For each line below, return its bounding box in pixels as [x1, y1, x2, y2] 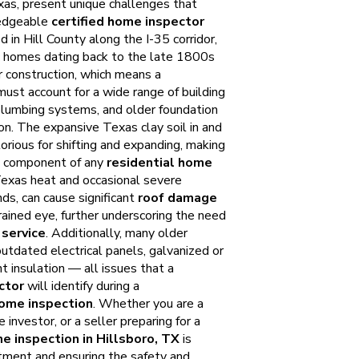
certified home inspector [51, 13, 204, 30]
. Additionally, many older [46, 224, 188, 242]
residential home [107, 154, 212, 171]
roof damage [138, 189, 217, 207]
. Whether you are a [93, 295, 204, 313]
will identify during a [24, 277, 139, 295]
